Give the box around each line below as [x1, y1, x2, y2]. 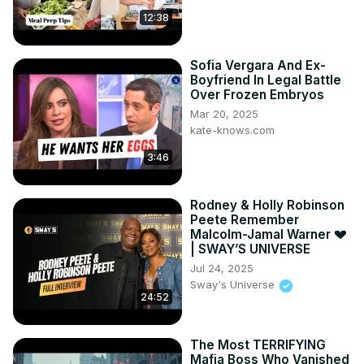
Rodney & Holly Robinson [190, 197, 344, 214]
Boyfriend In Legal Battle [190, 72, 341, 89]
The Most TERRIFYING [190, 337, 326, 353]
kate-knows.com [190, 123, 275, 137]
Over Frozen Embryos [190, 87, 324, 103]
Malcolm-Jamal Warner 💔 [190, 227, 346, 243]
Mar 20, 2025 [190, 107, 258, 121]
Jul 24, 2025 [190, 262, 253, 275]
